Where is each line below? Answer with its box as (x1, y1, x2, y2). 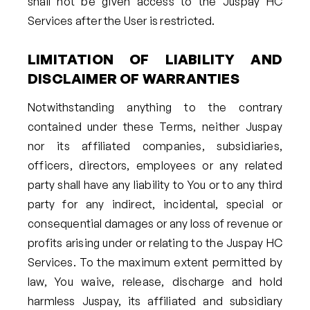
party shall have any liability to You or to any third (28, 177, 282, 192)
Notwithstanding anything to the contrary (28, 100, 282, 114)
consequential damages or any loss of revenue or (28, 216, 282, 230)
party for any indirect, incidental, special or (28, 197, 282, 211)
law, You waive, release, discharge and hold (28, 274, 282, 289)
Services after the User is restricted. (28, 13, 215, 28)
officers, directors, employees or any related (28, 158, 282, 172)
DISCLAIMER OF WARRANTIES (28, 69, 239, 87)
